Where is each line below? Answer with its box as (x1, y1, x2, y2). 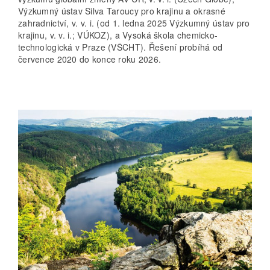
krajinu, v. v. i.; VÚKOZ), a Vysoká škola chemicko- (18, 29, 218, 42)
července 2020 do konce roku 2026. (18, 53, 162, 66)
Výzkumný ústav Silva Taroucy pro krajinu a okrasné (18, 5, 225, 17)
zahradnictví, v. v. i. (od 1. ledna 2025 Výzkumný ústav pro (18, 17, 250, 30)
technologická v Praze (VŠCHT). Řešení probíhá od (18, 41, 223, 54)
